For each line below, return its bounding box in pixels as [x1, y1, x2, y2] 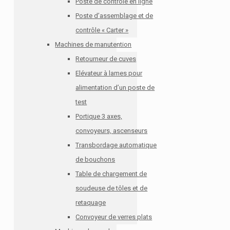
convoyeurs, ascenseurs [75, 127, 148, 135]
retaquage [75, 199, 106, 206]
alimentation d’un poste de [75, 84, 155, 91]
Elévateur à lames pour [75, 69, 143, 77]
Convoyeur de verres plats [75, 213, 152, 221]
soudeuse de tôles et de [75, 184, 148, 192]
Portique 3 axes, [75, 112, 123, 120]
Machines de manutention [55, 41, 132, 48]
